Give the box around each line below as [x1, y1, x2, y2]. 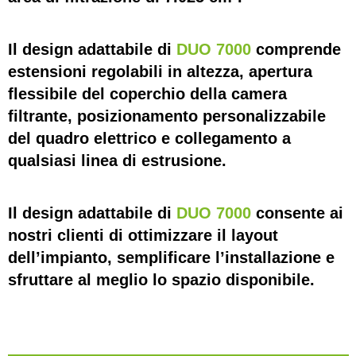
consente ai [251, 204, 343, 222]
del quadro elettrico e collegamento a [8, 130, 291, 147]
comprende [251, 41, 341, 58]
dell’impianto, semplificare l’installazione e [8, 249, 335, 266]
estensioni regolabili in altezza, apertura [8, 63, 312, 80]
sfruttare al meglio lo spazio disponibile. [8, 271, 315, 288]
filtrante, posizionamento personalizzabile [8, 107, 326, 125]
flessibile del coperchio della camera [8, 85, 287, 103]
